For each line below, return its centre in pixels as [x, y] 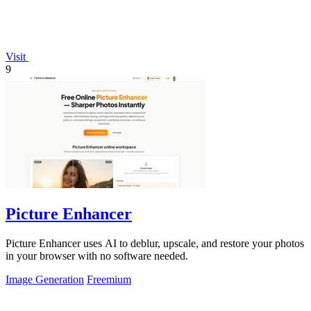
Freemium [109, 280]
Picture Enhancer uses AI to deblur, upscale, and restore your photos [155, 244]
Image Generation [45, 280]
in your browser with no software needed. [97, 256]
